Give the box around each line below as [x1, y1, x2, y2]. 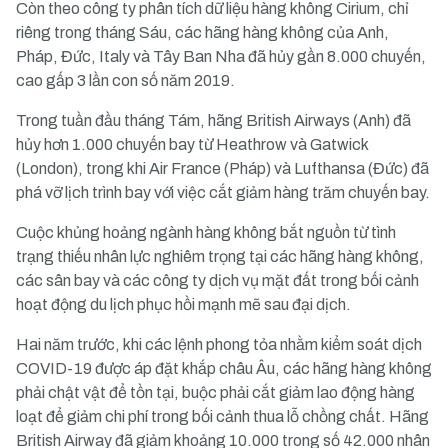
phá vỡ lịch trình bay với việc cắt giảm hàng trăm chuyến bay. [16, 184, 430, 201]
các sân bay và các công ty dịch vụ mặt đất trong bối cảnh [16, 272, 419, 289]
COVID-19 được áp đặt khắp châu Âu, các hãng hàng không [16, 360, 432, 377]
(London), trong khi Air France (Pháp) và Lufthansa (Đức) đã [16, 160, 429, 177]
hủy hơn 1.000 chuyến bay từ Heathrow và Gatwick [16, 136, 368, 153]
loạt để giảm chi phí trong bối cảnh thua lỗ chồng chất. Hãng [16, 408, 429, 425]
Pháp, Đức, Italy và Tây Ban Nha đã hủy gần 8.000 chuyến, [16, 48, 426, 65]
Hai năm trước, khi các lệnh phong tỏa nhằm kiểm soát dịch [16, 336, 422, 353]
